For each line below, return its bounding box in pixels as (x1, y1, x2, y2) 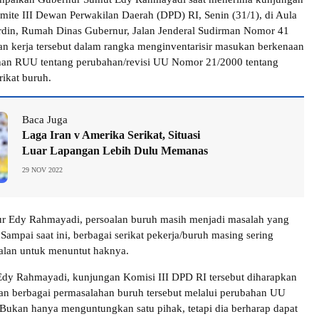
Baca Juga (22, 114, 68, 126)
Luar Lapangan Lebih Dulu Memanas (22, 145, 208, 157)
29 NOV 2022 (22, 166, 63, 174)
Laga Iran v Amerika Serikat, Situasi (22, 129, 200, 142)
